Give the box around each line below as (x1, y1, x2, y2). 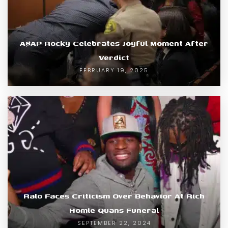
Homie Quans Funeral (69, 205, 159, 216)
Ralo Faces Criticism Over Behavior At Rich (23, 190, 205, 202)
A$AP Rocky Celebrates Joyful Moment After (20, 38, 208, 49)
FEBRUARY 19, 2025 (79, 66, 149, 75)
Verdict (99, 52, 129, 63)
